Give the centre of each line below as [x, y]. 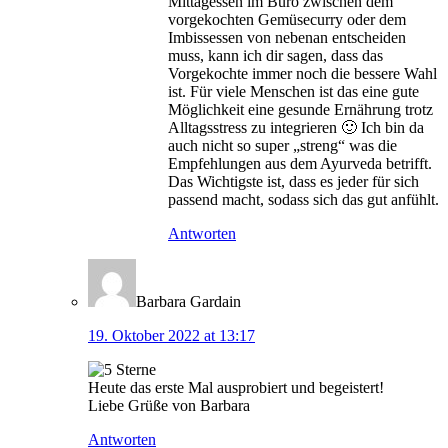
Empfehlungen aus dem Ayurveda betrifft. [300, 164]
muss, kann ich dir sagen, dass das [275, 56]
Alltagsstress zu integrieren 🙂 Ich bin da [296, 128]
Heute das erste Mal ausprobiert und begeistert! [236, 388]
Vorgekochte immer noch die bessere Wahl [302, 74]
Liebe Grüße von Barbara [169, 406]
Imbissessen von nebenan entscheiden [287, 38]
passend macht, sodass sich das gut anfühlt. [303, 200]
